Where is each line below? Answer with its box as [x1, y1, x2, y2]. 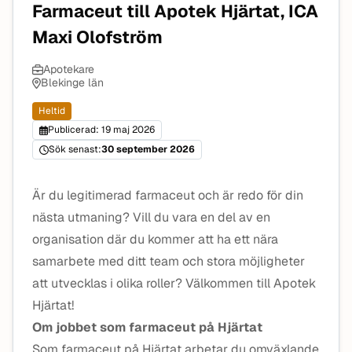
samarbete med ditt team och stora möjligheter [32, 253, 305, 269]
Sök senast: [49, 143, 101, 156]
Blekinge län [40, 75, 104, 90]
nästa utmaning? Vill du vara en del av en [32, 209, 270, 225]
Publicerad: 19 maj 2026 [47, 123, 155, 136]
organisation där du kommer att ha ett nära [32, 231, 278, 247]
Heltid [38, 104, 65, 117]
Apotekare [43, 62, 94, 76]
